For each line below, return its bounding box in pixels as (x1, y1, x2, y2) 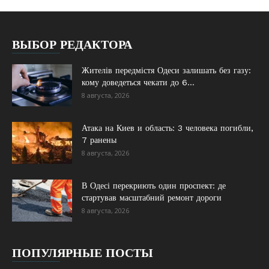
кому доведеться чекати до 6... (82, 77, 195, 87)
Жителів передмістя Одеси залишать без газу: (82, 65, 251, 75)
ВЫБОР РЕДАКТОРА (12, 37, 132, 52)
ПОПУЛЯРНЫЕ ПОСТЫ (12, 246, 153, 260)
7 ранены (82, 135, 116, 145)
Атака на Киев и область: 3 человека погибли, (82, 123, 253, 133)
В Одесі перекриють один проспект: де (82, 181, 226, 190)
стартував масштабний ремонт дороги (82, 193, 222, 202)
